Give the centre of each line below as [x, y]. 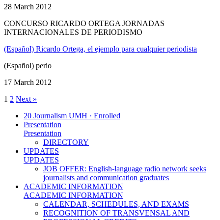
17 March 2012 [28, 82]
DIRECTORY [66, 142]
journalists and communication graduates [106, 177]
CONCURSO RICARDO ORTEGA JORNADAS [84, 23]
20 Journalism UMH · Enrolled [72, 115]
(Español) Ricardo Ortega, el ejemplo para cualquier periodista [100, 49]
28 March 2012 [28, 6]
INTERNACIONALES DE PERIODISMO [73, 32]
